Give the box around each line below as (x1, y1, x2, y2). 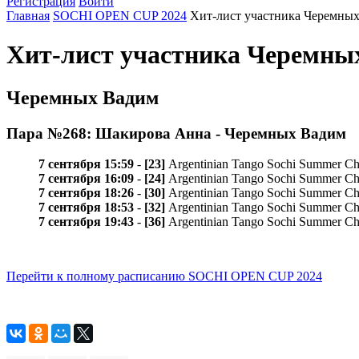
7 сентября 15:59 (38, 157, 134, 171)
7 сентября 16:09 (38, 171, 134, 186)
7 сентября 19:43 (38, 215, 134, 229)
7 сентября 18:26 (38, 186, 134, 200)
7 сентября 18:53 (38, 200, 134, 215)
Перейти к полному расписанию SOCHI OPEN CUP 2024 (6, 269, 322, 284)
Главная (6, 8, 50, 22)
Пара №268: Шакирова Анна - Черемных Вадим (6, 124, 346, 142)
